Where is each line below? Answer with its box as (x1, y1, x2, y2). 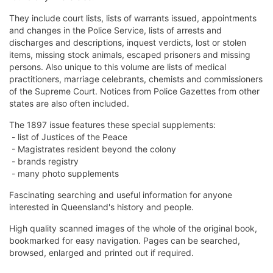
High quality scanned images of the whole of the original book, (9, 223, 257, 234)
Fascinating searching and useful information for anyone (9, 190, 232, 200)
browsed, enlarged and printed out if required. (9, 247, 194, 258)
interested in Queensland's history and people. (9, 202, 194, 213)
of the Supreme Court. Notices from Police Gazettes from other (9, 86, 260, 97)
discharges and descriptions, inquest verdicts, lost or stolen (9, 37, 246, 48)
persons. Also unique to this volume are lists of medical (9, 62, 226, 73)
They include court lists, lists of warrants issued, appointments (9, 13, 257, 24)
